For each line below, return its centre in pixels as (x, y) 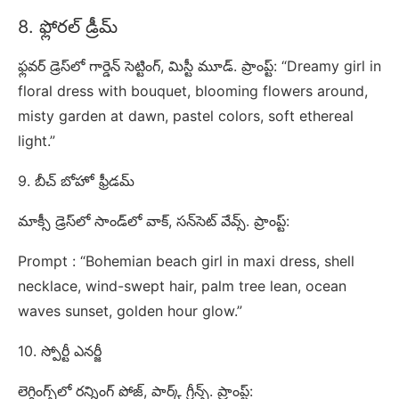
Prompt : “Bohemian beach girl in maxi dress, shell (186, 261)
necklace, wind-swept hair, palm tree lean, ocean (182, 285)
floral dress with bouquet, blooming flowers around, (193, 90)
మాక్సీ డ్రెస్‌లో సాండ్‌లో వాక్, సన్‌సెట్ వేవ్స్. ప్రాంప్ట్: (154, 220)
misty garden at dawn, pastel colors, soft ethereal (186, 115)
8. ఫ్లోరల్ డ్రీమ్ (68, 26)
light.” (37, 140)
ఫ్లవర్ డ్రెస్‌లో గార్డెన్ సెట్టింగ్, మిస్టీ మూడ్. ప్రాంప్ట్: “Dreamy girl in (199, 65)
